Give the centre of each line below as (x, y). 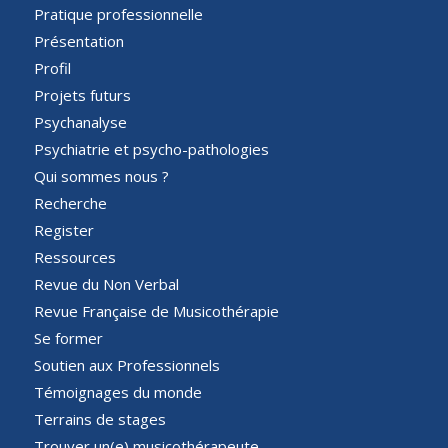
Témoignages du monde (117, 391)
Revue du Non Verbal (106, 283)
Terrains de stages (99, 418)
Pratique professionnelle (118, 13)
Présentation (78, 40)
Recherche (70, 202)
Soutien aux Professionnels (126, 364)
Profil (52, 67)
